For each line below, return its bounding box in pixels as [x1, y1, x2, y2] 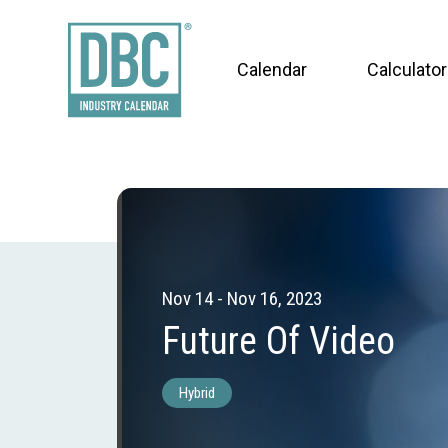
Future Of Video [161, 319, 395, 364]
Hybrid [178, 384, 215, 403]
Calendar [237, 59, 307, 80]
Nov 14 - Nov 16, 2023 [161, 287, 322, 311]
